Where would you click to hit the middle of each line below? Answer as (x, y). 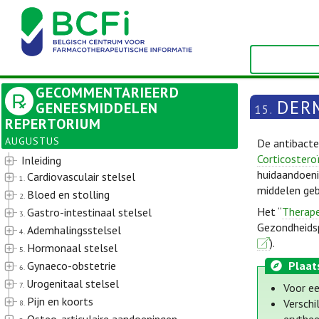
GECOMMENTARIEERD (108, 93)
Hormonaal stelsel (72, 248)
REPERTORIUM (53, 124)
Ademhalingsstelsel (74, 230)
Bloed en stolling (68, 194)
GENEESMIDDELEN (97, 108)
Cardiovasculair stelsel (81, 177)
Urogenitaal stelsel (73, 283)
